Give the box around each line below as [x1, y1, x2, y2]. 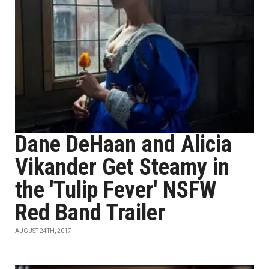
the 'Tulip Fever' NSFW [15, 177, 216, 203]
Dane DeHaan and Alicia [15, 131, 232, 157]
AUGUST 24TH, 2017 [15, 228, 71, 234]
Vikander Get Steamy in [15, 154, 229, 180]
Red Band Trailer [15, 199, 165, 226]
